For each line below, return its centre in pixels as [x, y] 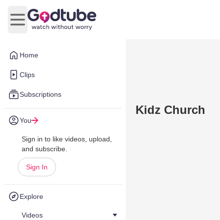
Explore [31, 196]
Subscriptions [41, 94]
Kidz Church [170, 110]
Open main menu [47, 25]
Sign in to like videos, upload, [67, 139]
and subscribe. [44, 149]
